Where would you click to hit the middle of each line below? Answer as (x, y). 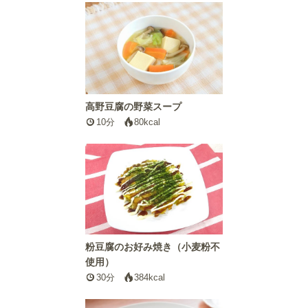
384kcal (150, 278)
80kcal (147, 122)
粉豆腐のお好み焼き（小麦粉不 (153, 247)
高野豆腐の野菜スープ (133, 106)
